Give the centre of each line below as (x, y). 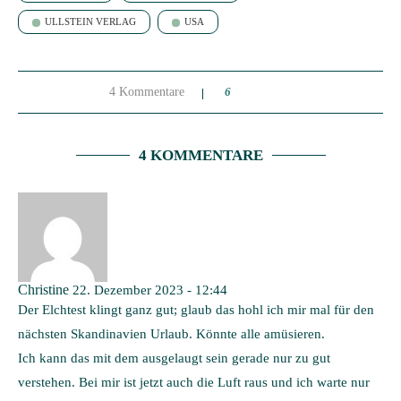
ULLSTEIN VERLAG (90, 21)
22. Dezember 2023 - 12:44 (150, 290)
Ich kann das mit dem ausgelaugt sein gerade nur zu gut (174, 358)
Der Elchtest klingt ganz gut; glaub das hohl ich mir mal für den (196, 309)
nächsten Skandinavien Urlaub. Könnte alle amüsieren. (171, 333)
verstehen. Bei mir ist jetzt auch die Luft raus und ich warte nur (194, 382)
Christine (43, 289)
